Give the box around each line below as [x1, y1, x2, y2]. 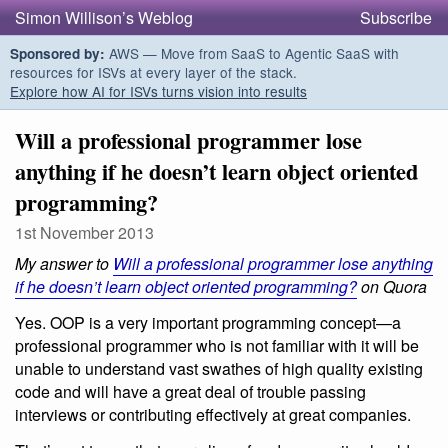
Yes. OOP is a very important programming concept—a [15, 310, 401, 334]
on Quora [357, 275, 427, 299]
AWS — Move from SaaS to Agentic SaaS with [105, 43, 399, 63]
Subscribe [360, 6, 432, 29]
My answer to [15, 252, 113, 276]
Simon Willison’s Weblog [15, 6, 193, 29]
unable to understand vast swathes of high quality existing [15, 356, 423, 380]
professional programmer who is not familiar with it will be [15, 333, 419, 357]
